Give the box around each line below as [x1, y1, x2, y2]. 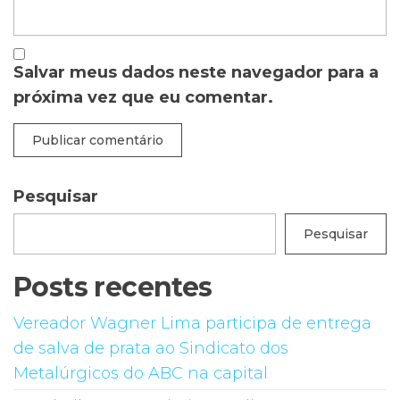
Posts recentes [13, 270, 212, 304]
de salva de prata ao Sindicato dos [13, 337, 288, 358]
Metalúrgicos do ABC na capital [13, 362, 268, 383]
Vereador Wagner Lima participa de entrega [13, 312, 371, 333]
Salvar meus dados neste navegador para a [13, 62, 379, 82]
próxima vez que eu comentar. [13, 87, 273, 107]
